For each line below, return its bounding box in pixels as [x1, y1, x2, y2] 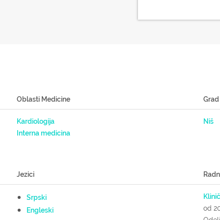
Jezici [16, 170, 34, 178]
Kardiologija [16, 117, 55, 125]
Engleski [26, 206, 54, 214]
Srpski [26, 193, 47, 201]
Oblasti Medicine [16, 95, 70, 103]
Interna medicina [16, 129, 70, 137]
